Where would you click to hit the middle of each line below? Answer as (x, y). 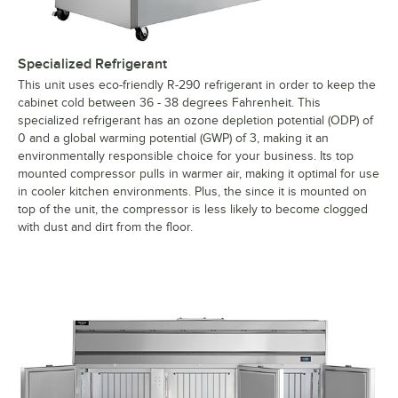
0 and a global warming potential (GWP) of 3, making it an (173, 139)
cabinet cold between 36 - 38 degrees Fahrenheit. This (169, 103)
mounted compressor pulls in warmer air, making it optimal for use (199, 174)
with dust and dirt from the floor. (105, 227)
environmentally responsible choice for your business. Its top (186, 156)
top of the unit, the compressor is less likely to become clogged (193, 210)
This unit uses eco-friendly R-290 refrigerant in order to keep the (197, 85)
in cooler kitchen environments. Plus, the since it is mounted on (192, 192)
